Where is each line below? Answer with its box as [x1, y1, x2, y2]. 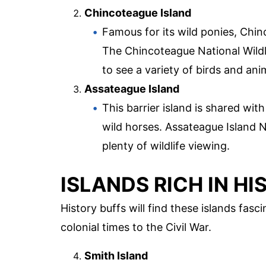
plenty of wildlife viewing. [102, 140, 230, 153]
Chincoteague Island [84, 7, 191, 20]
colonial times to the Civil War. [61, 220, 211, 233]
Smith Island [84, 249, 148, 262]
